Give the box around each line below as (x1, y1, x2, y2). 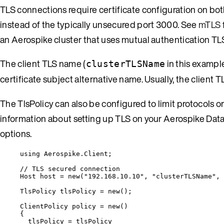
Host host (20, 172, 60, 180)
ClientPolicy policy (20, 202, 100, 210)
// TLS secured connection (20, 164, 120, 172)
